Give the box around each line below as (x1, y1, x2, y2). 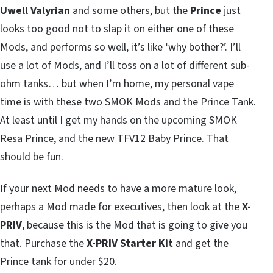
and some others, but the (70, 2, 190, 18)
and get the (173, 235, 229, 251)
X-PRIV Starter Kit (84, 235, 173, 251)
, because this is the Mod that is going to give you (22, 217, 247, 233)
